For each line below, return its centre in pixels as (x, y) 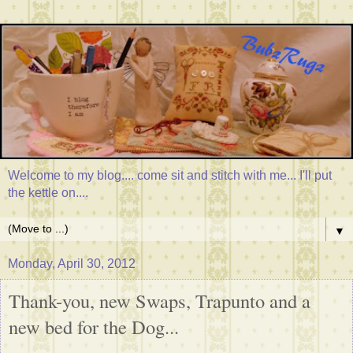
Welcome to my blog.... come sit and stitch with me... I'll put (170, 176)
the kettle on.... (48, 193)
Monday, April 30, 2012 (72, 264)
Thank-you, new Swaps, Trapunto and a (160, 301)
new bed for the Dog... (94, 327)
